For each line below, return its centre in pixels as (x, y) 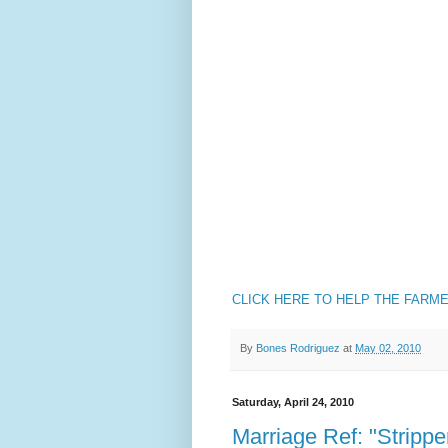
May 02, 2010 (388, 348)
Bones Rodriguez (298, 348)
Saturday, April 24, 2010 (293, 401)
